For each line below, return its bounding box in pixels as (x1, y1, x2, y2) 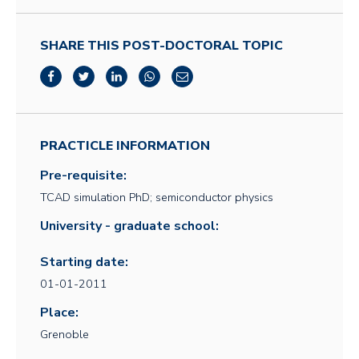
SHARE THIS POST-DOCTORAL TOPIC (40, 37, 283, 54)
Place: (40, 304, 79, 321)
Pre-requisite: (40, 167, 127, 184)
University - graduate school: (40, 217, 219, 235)
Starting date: (40, 253, 128, 271)
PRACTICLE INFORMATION (40, 137, 210, 155)
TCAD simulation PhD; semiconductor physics (40, 189, 273, 205)
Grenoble (40, 326, 89, 342)
